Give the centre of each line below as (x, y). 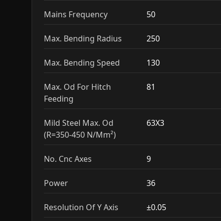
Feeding (59, 99)
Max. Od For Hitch (77, 87)
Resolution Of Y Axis (81, 207)
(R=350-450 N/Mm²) (80, 135)
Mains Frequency (76, 14)
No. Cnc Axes (68, 159)
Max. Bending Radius (83, 38)
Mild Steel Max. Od (79, 123)
